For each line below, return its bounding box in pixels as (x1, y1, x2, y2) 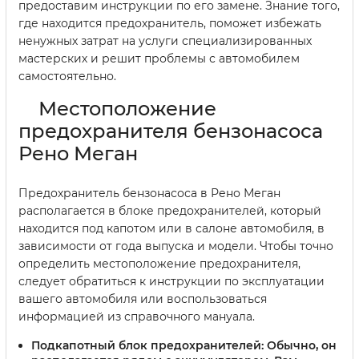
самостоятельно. (18, 68, 116, 83)
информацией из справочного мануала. (18, 309, 255, 324)
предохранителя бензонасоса (18, 119, 323, 143)
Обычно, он (264, 337, 337, 353)
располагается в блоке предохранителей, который (18, 203, 321, 218)
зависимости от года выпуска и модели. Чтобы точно (18, 238, 333, 253)
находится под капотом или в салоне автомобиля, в (18, 220, 325, 236)
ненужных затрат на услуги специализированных (18, 33, 312, 48)
